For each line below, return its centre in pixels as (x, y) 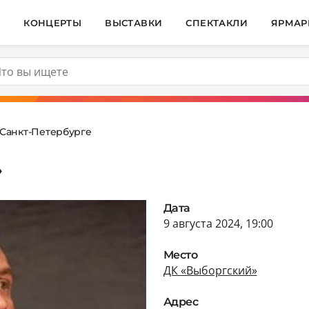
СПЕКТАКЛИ (217, 22)
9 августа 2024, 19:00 (218, 223)
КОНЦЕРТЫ (53, 22)
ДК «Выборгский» (210, 270)
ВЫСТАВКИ (134, 22)
